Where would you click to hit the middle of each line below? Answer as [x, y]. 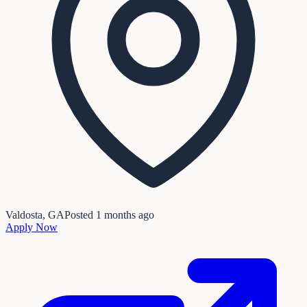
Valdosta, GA [35, 214]
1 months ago [125, 214]
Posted [80, 214]
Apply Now [32, 227]
